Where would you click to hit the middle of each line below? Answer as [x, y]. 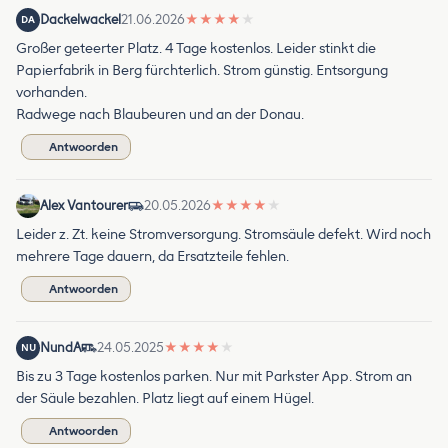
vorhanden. [51, 92]
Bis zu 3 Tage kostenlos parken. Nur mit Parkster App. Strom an [214, 376]
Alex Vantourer [84, 205]
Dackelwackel [80, 19]
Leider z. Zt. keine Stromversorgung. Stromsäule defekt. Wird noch [223, 234]
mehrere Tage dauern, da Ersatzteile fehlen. [152, 256]
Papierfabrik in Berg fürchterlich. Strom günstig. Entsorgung [202, 70]
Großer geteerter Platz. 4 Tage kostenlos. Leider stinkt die [196, 48]
